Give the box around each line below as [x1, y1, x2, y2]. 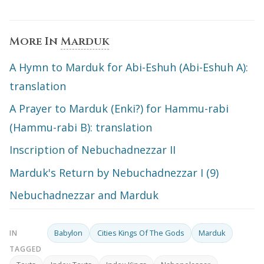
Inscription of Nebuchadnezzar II [9, 143, 176, 157]
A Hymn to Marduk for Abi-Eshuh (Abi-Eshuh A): [9, 60, 248, 74]
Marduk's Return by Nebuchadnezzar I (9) [9, 165, 219, 180]
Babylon [54, 227, 83, 238]
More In [9, 34, 61, 49]
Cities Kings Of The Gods [97, 227, 184, 238]
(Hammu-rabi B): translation [9, 120, 152, 134]
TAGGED [9, 243, 42, 254]
